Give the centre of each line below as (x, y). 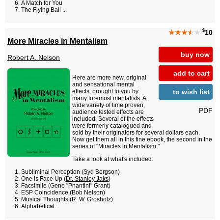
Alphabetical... (40, 206)
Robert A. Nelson (34, 58)
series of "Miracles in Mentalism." (116, 147)
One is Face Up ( (43, 179)
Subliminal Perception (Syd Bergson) (70, 172)
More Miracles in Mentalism (57, 41)
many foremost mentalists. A (109, 98)
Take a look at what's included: (113, 159)
